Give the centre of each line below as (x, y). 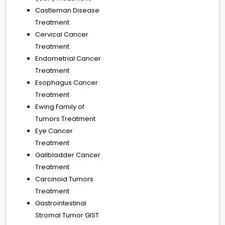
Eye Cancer (54, 131)
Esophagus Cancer (67, 83)
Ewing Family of (60, 107)
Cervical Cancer (62, 35)
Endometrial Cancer (68, 59)
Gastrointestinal (61, 203)
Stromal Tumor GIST (67, 215)
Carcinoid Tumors (64, 179)
